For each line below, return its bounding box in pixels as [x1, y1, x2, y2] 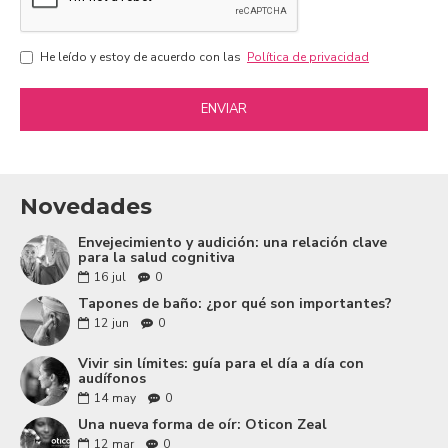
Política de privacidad [247, 49, 369, 66]
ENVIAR [201, 100, 247, 119]
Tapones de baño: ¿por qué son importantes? [78, 293, 393, 313]
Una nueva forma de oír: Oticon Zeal [78, 414, 328, 434]
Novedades [20, 192, 152, 220]
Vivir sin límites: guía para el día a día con [78, 353, 365, 373]
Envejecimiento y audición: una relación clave [78, 232, 388, 252]
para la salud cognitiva [78, 247, 236, 267]
